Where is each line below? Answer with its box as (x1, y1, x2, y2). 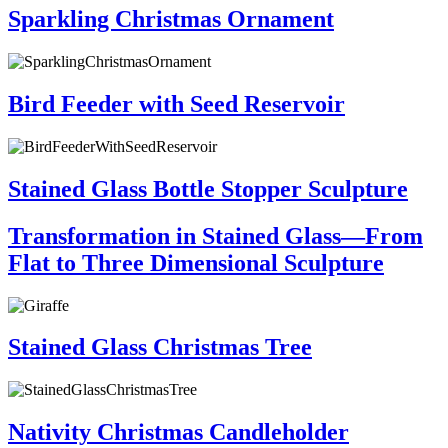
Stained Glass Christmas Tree (8, 334, 312, 361)
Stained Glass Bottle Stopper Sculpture (8, 175, 408, 202)
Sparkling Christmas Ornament (8, 6, 334, 33)
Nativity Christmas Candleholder (8, 419, 349, 446)
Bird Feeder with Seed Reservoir (8, 90, 345, 117)
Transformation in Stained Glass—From (8, 222, 423, 249)
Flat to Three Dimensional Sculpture (8, 249, 384, 276)
